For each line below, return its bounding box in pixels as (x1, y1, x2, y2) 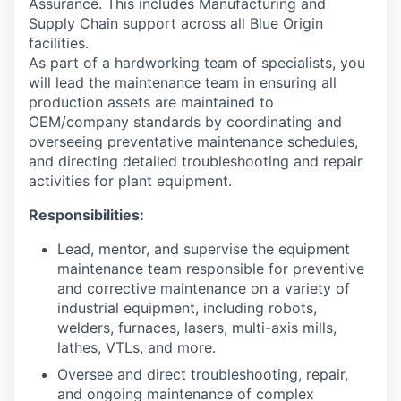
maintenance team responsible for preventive (57, 260, 364, 277)
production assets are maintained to (29, 93, 274, 111)
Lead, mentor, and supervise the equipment (57, 240, 350, 258)
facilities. (29, 34, 89, 52)
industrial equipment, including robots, (57, 299, 317, 317)
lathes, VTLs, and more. (57, 338, 216, 356)
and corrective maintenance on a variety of (57, 279, 350, 297)
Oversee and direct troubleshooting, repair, (57, 365, 348, 383)
